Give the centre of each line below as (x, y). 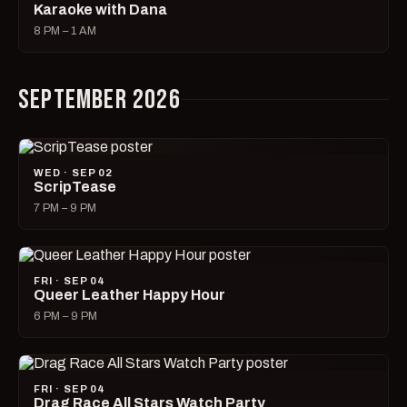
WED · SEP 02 (74, 172)
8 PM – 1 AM (65, 30)
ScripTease (75, 186)
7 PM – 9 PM (65, 208)
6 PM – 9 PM (65, 316)
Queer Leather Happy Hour (129, 294)
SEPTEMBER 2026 (99, 99)
